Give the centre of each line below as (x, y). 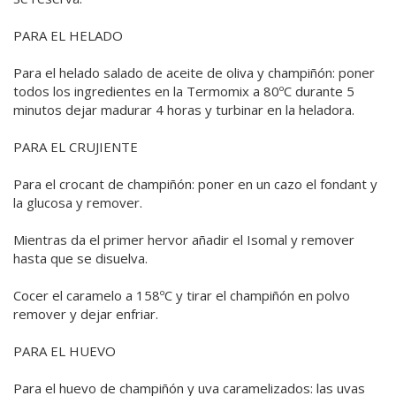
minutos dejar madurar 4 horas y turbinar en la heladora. (184, 110)
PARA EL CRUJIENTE (76, 147)
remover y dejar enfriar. (86, 314)
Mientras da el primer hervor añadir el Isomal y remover (184, 240)
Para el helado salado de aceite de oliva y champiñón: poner (194, 73)
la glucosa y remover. (78, 203)
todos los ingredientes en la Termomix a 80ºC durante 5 (184, 91)
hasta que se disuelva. (80, 259)
